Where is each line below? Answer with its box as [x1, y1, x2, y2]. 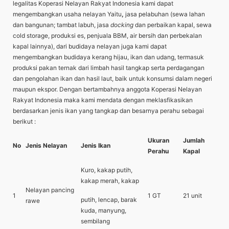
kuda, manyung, [81, 206, 126, 214]
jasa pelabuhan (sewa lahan [125, 10, 205, 18]
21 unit [183, 191, 202, 199]
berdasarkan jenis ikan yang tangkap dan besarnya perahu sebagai [13, 106, 204, 114]
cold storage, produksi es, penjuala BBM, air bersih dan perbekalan [13, 31, 202, 39]
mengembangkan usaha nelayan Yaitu [13, 10, 122, 18]
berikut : [13, 117, 36, 125]
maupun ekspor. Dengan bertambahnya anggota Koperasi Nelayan [13, 85, 202, 93]
